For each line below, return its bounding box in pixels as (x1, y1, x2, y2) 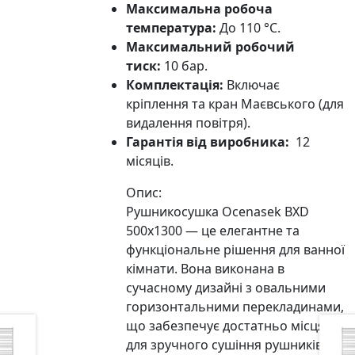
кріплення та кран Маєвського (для (126, 94, 345, 113)
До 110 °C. (216, 18, 281, 36)
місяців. (126, 151, 174, 170)
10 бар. (161, 56, 208, 74)
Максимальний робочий (126, 37, 296, 55)
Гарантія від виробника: (126, 132, 290, 151)
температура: (126, 18, 217, 36)
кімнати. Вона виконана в (126, 259, 285, 277)
